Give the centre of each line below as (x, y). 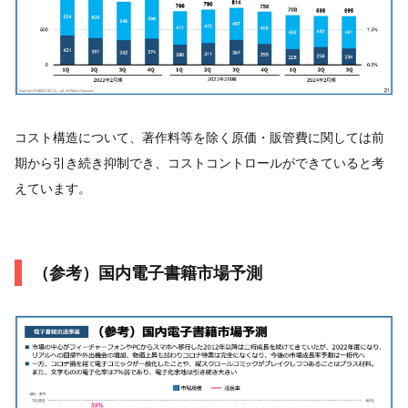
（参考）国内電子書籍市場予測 (148, 273)
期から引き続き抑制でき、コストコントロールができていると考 (199, 163)
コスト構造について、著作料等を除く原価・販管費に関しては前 (199, 138)
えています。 (53, 189)
